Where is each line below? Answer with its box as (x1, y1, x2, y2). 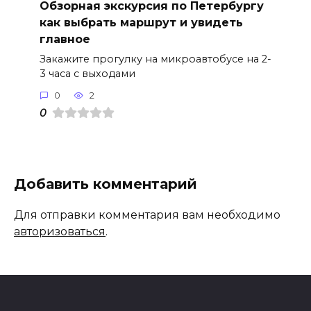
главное (39, 32, 90, 46)
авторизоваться (14, 224, 106, 238)
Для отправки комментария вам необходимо (14, 208, 280, 221)
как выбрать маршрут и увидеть (39, 15, 243, 29)
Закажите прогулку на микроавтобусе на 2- (39, 52, 271, 65)
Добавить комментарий (14, 175, 197, 192)
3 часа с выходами (39, 67, 135, 80)
